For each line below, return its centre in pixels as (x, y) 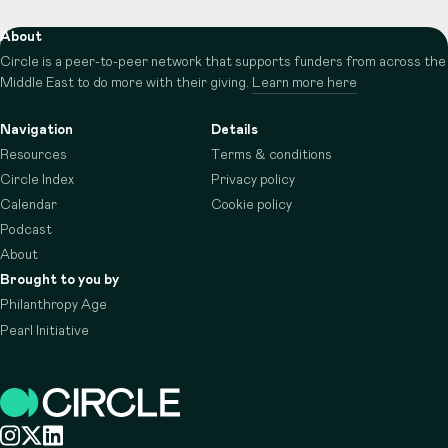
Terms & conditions (272, 154)
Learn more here (304, 83)
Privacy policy (253, 180)
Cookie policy (252, 205)
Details (235, 129)
